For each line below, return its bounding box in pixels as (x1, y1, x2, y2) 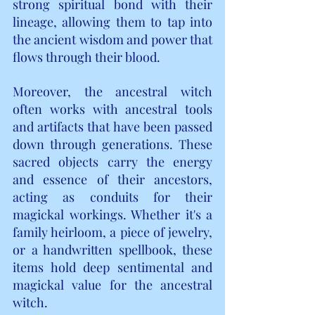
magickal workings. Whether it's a (13, 205, 212, 223)
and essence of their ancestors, (13, 170, 212, 188)
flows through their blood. (13, 48, 160, 65)
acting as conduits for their (13, 188, 212, 205)
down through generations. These (13, 135, 212, 153)
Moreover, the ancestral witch (13, 82, 212, 100)
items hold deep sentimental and (13, 258, 212, 276)
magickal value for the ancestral (13, 276, 212, 293)
